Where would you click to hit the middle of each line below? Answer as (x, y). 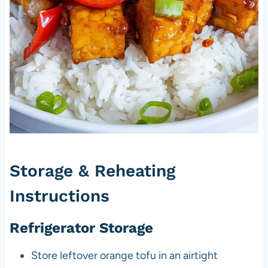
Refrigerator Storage (81, 228)
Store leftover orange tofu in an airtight (124, 255)
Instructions (59, 196)
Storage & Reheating (92, 170)
